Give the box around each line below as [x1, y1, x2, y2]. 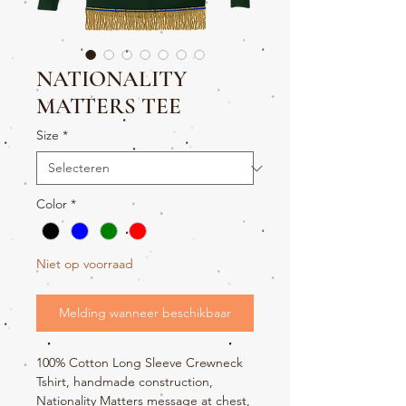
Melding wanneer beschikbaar [59, 304, 231, 322]
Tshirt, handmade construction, [36, 373, 213, 391]
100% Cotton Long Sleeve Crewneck [36, 354, 243, 372]
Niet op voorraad [36, 256, 133, 273]
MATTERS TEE [36, 92, 181, 120]
